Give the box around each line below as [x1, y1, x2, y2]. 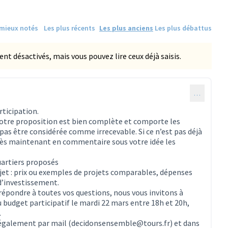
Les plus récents [43, 23, 95, 33]
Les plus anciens [99, 23, 153, 33]
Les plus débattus [155, 23, 212, 33]
